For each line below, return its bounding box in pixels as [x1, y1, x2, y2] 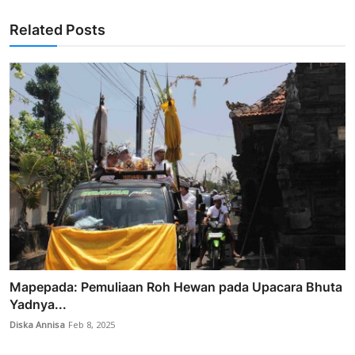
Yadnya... [10, 296, 67, 313]
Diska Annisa [10, 316, 65, 336]
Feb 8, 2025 [68, 316, 115, 336]
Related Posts [10, 21, 105, 38]
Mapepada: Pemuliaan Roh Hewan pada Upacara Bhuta [10, 279, 342, 296]
